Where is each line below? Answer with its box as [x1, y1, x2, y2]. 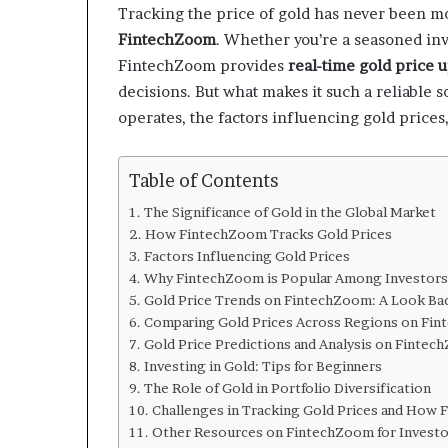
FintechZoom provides [118, 55, 288, 75]
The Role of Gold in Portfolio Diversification [143, 379, 431, 396]
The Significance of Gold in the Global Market [143, 203, 436, 220]
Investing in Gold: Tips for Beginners [143, 357, 382, 374]
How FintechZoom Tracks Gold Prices [144, 225, 392, 242]
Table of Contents [129, 169, 279, 191]
